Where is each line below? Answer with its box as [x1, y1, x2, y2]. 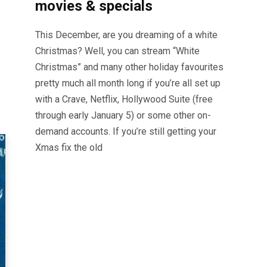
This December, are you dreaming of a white [35, 29, 218, 41]
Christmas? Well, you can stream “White [35, 45, 200, 57]
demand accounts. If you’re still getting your [35, 125, 216, 137]
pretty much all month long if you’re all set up [35, 77, 221, 89]
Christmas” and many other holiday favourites [35, 61, 223, 73]
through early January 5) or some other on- [35, 109, 211, 121]
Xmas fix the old [35, 141, 103, 153]
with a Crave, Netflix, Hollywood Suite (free [35, 93, 213, 105]
